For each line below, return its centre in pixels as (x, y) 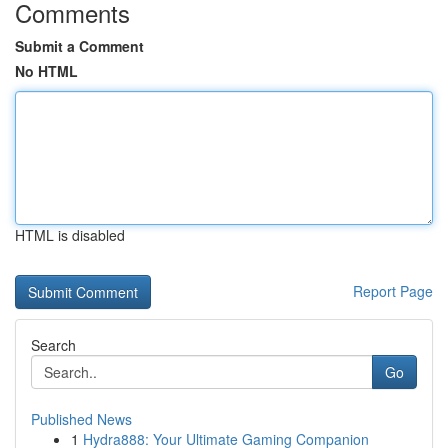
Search (53, 345)
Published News (81, 419)
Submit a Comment (79, 46)
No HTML (46, 71)
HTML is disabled (70, 235)
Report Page (393, 291)
